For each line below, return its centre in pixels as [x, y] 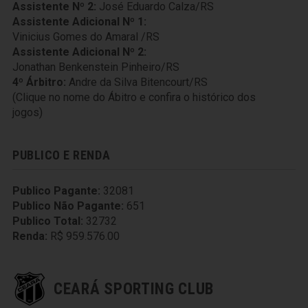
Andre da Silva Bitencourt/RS [138, 82]
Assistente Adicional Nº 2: [79, 52]
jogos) [27, 112]
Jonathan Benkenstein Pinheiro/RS [96, 67]
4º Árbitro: [39, 82]
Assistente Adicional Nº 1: [79, 22]
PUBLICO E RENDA [62, 155]
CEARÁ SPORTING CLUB [134, 289]
